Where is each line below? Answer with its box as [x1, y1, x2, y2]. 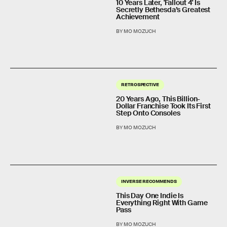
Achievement [116, 12, 160, 21]
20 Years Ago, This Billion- [116, 94, 201, 104]
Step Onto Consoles [116, 108, 180, 118]
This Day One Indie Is [116, 191, 184, 200]
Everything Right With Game [116, 198, 208, 207]
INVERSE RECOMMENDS [121, 177, 177, 184]
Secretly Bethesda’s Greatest [116, 5, 211, 14]
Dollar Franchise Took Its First [116, 101, 211, 111]
